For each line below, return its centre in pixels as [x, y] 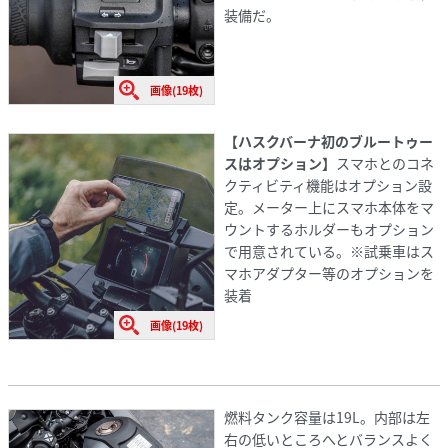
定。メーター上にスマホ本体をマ [328, 206]
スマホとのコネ [384, 162]
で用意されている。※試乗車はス [328, 250]
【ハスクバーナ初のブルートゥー [328, 140]
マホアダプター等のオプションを [328, 272]
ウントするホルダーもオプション [328, 228]
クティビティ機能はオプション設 [327, 184]
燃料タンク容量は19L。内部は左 [326, 416]
